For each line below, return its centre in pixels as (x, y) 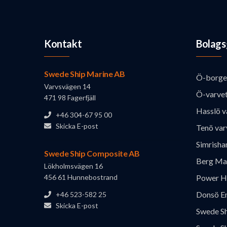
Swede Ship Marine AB (85, 74)
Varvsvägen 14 (67, 87)
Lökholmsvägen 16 (73, 166)
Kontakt (63, 44)
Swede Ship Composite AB (92, 154)
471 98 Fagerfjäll (70, 98)
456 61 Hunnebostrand (81, 177)
